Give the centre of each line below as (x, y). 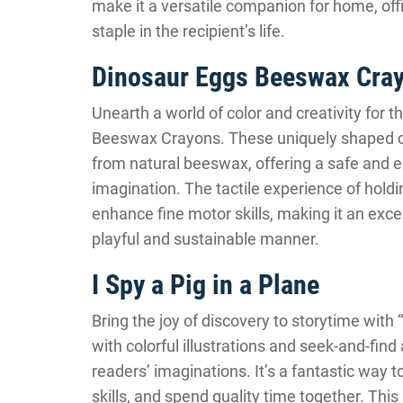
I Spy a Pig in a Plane (206, 285)
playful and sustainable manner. (206, 239)
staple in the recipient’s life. (188, 31)
